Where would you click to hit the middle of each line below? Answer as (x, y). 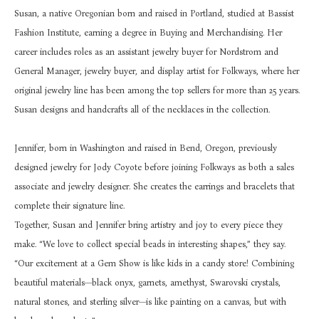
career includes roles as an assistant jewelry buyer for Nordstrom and (146, 52)
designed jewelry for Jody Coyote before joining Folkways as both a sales (154, 167)
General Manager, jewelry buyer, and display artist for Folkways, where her (157, 71)
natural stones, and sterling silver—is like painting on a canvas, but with (150, 302)
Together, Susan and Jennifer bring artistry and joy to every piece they (148, 225)
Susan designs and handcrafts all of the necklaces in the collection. (142, 109)
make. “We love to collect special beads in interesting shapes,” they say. (150, 244)
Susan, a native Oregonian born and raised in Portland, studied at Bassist (154, 13)
